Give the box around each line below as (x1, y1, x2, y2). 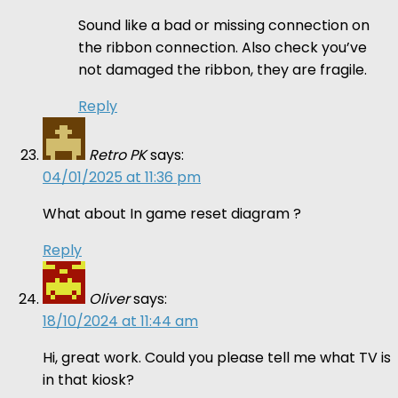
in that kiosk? (43, 369, 134, 390)
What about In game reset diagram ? (43, 203, 301, 224)
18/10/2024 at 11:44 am (43, 310, 198, 331)
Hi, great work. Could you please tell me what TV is (43, 346, 391, 368)
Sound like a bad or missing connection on (78, 14, 370, 36)
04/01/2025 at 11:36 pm (43, 166, 201, 187)
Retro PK (89, 144, 147, 165)
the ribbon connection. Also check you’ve (78, 36, 367, 58)
